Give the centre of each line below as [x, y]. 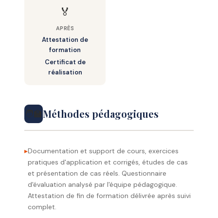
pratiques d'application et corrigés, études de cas [108, 162]
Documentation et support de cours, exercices [103, 151]
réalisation [65, 73]
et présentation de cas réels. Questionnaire [97, 173]
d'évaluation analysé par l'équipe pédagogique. [102, 185]
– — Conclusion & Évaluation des [103, 10]
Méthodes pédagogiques [101, 114]
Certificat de [65, 62]
